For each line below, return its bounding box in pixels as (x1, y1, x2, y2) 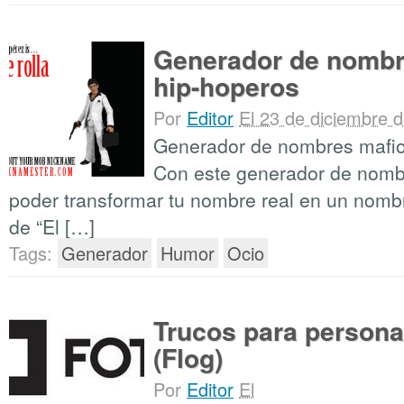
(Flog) (153, 339, 223, 376)
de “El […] (9, 213, 95, 240)
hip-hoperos (153, 68, 299, 105)
